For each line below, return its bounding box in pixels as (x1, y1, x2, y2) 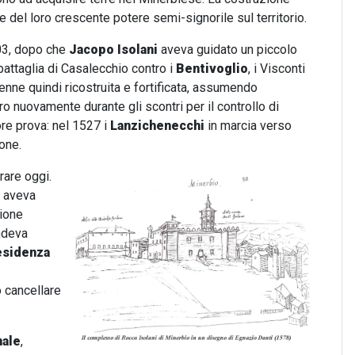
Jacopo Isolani (69, 42, 158, 57)
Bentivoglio (176, 61, 248, 76)
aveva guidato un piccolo (158, 42, 297, 57)
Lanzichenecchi (110, 118, 204, 133)
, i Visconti (248, 61, 305, 76)
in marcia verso (204, 118, 292, 133)
